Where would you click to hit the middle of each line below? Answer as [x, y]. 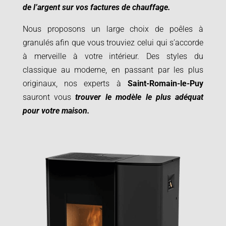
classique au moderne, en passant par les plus [113, 70]
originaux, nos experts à [75, 84]
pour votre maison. [56, 111]
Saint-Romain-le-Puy [166, 84]
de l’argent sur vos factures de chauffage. [96, 8]
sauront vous [49, 97]
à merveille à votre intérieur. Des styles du [113, 56]
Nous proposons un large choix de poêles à [113, 29]
